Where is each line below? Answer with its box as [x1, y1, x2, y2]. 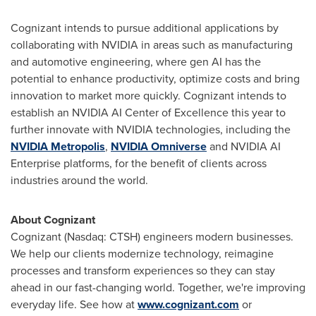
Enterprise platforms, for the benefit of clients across [11, 155, 267, 171]
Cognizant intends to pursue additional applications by [11, 20, 279, 36]
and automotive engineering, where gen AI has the [11, 54, 261, 70]
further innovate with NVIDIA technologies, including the [11, 121, 291, 138]
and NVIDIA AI [207, 138, 281, 154]
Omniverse [151, 138, 207, 154]
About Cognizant [11, 212, 95, 228]
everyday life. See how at [11, 296, 138, 312]
